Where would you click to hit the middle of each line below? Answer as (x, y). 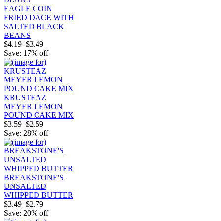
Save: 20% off (26, 213)
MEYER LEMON (33, 106)
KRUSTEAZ (25, 97)
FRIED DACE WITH (39, 17)
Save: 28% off (26, 133)
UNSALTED (25, 186)
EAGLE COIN (28, 8)
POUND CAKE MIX (39, 115)
